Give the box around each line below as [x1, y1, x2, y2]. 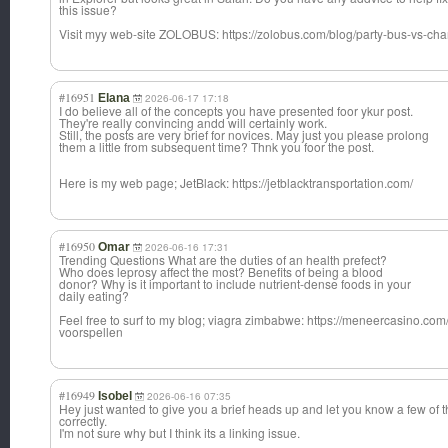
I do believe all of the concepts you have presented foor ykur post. [59, 102, 413, 120]
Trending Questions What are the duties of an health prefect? [59, 251, 387, 269]
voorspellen [59, 323, 123, 341]
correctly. [59, 412, 107, 430]
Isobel [98, 389, 132, 404]
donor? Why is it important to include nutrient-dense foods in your [59, 275, 411, 293]
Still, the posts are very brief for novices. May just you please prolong [59, 126, 429, 144]
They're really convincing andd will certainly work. [59, 114, 327, 132]
